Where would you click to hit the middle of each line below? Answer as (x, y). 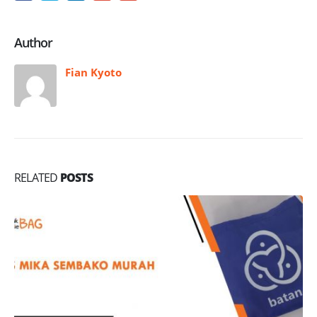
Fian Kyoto (93, 72)
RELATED (37, 178)
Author (34, 42)
